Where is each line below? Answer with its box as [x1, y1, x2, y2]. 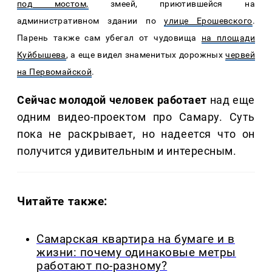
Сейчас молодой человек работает [17, 93, 207, 107]
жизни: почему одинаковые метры [36, 246, 236, 260]
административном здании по [17, 16, 165, 26]
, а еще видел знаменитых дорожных [66, 50, 226, 60]
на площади [201, 33, 255, 43]
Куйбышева [17, 50, 66, 60]
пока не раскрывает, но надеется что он [17, 127, 255, 141]
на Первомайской [17, 67, 92, 77]
